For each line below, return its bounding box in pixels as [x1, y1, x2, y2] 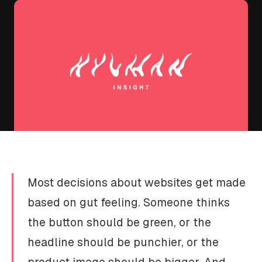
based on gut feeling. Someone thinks [27, 195, 230, 210]
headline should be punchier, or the [27, 235, 219, 250]
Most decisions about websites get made [27, 175, 246, 190]
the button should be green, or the [27, 215, 211, 230]
